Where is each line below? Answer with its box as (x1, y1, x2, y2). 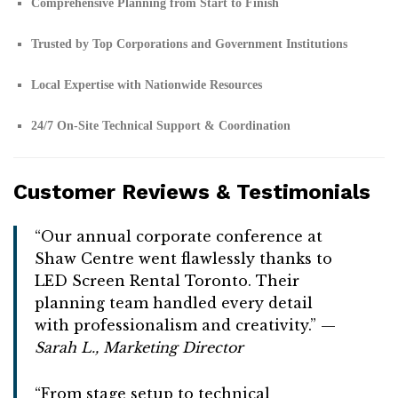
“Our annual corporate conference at (35, 227, 322, 245)
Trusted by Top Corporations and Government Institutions (31, 37, 347, 52)
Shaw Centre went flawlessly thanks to (35, 249, 332, 267)
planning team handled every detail (35, 293, 313, 312)
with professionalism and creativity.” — (35, 315, 336, 334)
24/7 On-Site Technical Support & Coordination (31, 118, 291, 132)
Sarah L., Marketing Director (35, 338, 243, 356)
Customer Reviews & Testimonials (13, 179, 370, 204)
